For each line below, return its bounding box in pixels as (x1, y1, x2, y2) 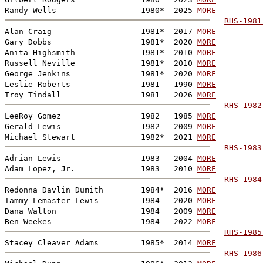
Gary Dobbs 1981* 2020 (5, 37, 197, 46)
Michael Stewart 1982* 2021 (5, 132, 197, 141)
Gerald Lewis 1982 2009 (5, 122, 197, 131)
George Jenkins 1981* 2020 (5, 69, 197, 78)
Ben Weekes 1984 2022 (5, 217, 197, 226)
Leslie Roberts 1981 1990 (5, 79, 197, 89)
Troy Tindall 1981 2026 (5, 90, 197, 99)
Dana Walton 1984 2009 (5, 206, 197, 215)
